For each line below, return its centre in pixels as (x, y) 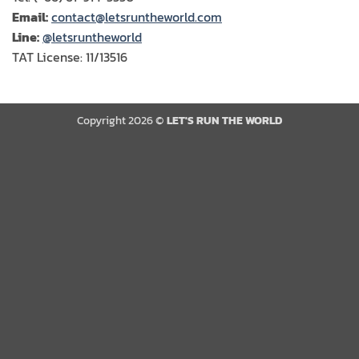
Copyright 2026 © (122, 120)
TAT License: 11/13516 (70, 56)
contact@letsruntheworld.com (137, 16)
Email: (30, 16)
